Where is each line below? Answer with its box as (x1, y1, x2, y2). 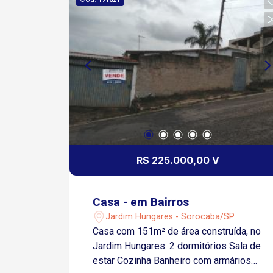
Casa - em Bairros (93, 194, 190, 209)
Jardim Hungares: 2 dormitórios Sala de (93, 239, 170, 252)
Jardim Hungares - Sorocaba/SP (105, 211, 235, 222)
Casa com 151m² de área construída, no (93, 225, 261, 237)
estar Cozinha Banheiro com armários (93, 254, 252, 266)
